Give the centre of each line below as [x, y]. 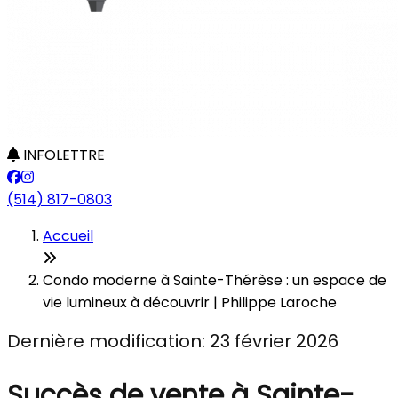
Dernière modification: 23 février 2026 [173, 341]
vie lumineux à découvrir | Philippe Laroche [190, 302]
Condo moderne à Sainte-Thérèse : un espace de [215, 280]
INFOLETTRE [62, 155]
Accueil [68, 236]
